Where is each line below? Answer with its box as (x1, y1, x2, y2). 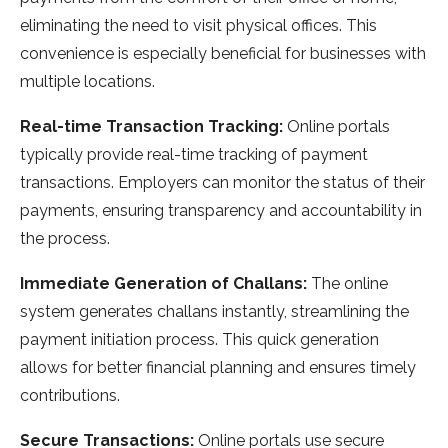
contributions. (20, 386, 120, 406)
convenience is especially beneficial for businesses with (20, 44, 426, 64)
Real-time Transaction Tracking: (20, 117, 287, 137)
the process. (20, 229, 110, 249)
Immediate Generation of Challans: (20, 274, 311, 294)
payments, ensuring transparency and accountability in (20, 201, 422, 221)
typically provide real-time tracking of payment (20, 145, 368, 165)
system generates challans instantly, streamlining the (20, 302, 409, 322)
